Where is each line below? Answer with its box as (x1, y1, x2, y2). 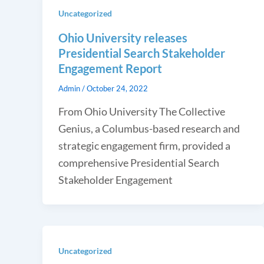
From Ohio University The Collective (58, 104, 225, 118)
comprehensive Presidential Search (58, 156, 219, 169)
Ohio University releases (58, 30, 187, 45)
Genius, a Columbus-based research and (58, 121, 240, 135)
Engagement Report (58, 61, 162, 75)
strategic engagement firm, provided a (58, 138, 230, 152)
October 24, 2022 (87, 83, 148, 93)
